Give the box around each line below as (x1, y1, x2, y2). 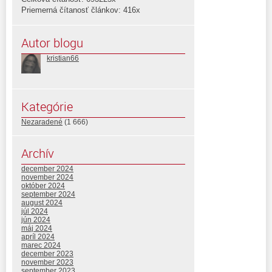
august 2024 (21, 198, 63, 207)
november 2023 (21, 257, 73, 267)
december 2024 (21, 164, 73, 173)
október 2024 (21, 181, 65, 190)
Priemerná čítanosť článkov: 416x (21, 5, 140, 15)
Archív (21, 144, 54, 161)
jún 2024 (21, 215, 50, 224)
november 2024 (21, 172, 73, 182)
